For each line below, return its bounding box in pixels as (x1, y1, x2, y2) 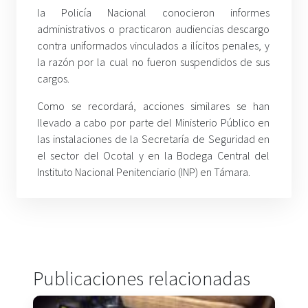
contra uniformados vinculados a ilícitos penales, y (37, 38, 270, 53)
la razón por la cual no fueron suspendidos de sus (37, 55, 270, 69)
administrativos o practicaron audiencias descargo (37, 22, 270, 36)
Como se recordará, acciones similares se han (37, 99, 270, 113)
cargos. (37, 71, 69, 86)
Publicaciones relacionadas (33, 266, 250, 291)
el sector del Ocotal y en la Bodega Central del (37, 148, 270, 163)
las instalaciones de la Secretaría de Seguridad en (37, 132, 270, 146)
